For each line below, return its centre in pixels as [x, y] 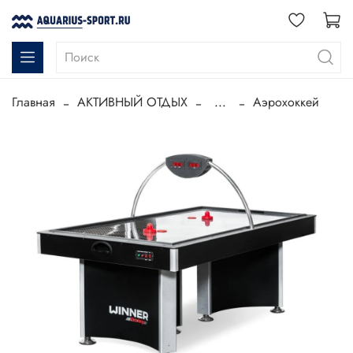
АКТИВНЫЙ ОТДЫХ [132, 102]
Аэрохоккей [286, 102]
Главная [33, 102]
